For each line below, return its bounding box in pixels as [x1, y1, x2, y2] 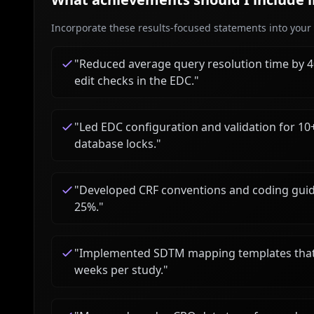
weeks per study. [74, 262, 163, 278]
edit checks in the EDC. [74, 73, 194, 88]
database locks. [74, 136, 156, 151]
